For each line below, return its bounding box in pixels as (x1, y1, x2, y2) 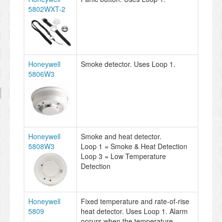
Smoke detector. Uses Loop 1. (81, 58, 175, 69)
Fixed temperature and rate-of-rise (81, 196, 189, 206)
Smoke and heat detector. (81, 131, 162, 141)
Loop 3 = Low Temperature (81, 151, 166, 161)
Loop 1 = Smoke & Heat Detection (81, 141, 187, 151)
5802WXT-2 (28, 3, 65, 14)
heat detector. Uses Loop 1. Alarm (81, 206, 188, 216)
